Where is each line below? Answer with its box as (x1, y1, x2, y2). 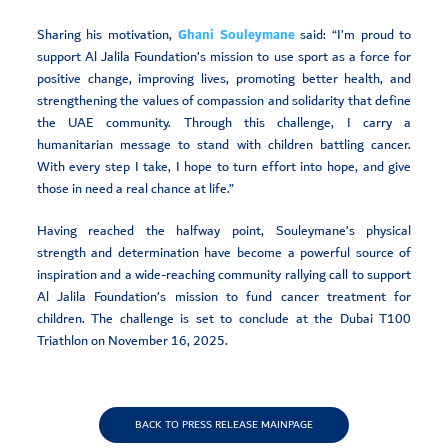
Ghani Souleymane (172, 22, 301, 47)
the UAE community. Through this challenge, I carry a (36, 110, 412, 135)
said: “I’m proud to (300, 22, 412, 47)
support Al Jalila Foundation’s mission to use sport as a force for (36, 44, 412, 69)
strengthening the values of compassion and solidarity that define (36, 88, 412, 113)
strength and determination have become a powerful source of (36, 240, 412, 265)
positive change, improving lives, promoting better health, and (36, 66, 412, 91)
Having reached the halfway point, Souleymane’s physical (36, 218, 412, 243)
